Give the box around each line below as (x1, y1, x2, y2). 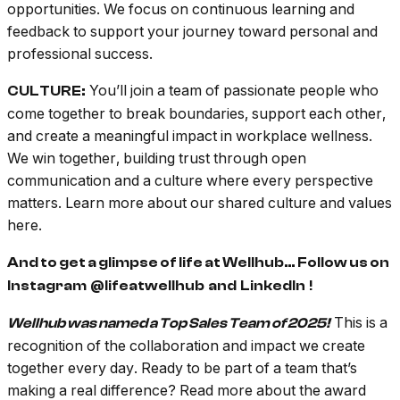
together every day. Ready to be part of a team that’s (7, 359, 357, 378)
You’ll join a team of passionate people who (86, 81, 379, 100)
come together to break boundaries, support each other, (7, 104, 386, 123)
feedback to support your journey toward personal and (7, 22, 378, 41)
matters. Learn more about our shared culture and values (7, 194, 392, 212)
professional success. (7, 45, 153, 63)
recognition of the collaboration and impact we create (7, 337, 365, 355)
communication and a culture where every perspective (7, 171, 373, 190)
